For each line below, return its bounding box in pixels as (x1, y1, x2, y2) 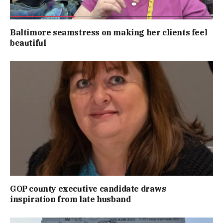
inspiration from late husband (10, 194, 131, 204)
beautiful (10, 38, 46, 48)
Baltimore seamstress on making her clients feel (10, 27, 208, 38)
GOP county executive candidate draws (10, 183, 166, 194)
